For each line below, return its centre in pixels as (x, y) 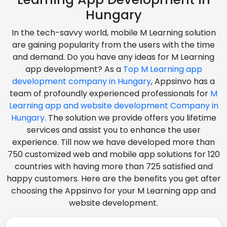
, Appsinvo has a (183, 81)
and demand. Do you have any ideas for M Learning (113, 57)
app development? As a (74, 69)
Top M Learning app (162, 69)
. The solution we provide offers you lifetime (130, 118)
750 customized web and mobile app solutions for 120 (113, 154)
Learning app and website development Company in (113, 105)
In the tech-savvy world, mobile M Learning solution (113, 32)
